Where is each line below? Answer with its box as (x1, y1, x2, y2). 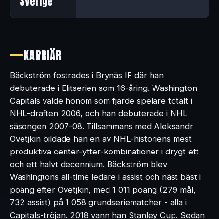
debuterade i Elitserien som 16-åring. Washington (10, 83, 197, 93)
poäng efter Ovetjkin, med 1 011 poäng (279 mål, (10, 184, 196, 195)
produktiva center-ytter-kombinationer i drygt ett (10, 146, 199, 156)
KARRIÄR (23, 47, 62, 64)
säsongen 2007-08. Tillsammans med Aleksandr (10, 121, 193, 131)
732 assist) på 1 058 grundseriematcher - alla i (10, 197, 187, 207)
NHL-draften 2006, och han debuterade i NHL (10, 108, 188, 118)
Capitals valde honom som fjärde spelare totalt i (10, 95, 192, 106)
